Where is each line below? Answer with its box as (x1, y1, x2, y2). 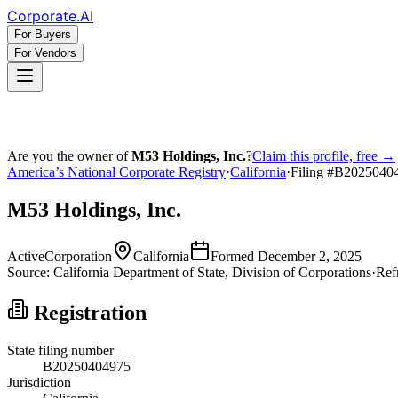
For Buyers (14, 28, 71, 41)
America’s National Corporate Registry (7, 164, 226, 179)
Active (7, 248, 44, 264)
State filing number (7, 342, 114, 358)
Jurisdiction (7, 374, 71, 390)
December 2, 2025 (258, 248, 362, 264)
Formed (211, 248, 258, 264)
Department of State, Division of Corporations (109, 264, 371, 280)
